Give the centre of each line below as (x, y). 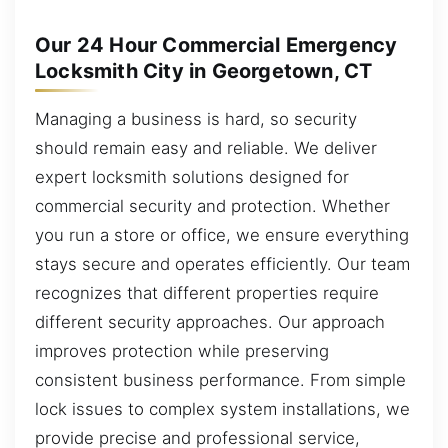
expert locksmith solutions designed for (192, 176)
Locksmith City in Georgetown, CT (204, 70)
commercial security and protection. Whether (212, 205)
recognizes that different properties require (207, 292)
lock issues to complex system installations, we (222, 408)
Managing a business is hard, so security (196, 118)
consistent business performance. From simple (220, 379)
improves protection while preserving (182, 350)
